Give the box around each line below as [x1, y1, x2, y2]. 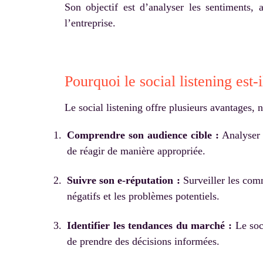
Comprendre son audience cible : [67, 129, 219, 141]
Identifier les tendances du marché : [67, 219, 232, 231]
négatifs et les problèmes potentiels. [67, 190, 220, 203]
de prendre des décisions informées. [67, 235, 220, 247]
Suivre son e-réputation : [67, 174, 180, 187]
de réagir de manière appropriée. [67, 145, 205, 157]
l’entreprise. [65, 17, 116, 29]
